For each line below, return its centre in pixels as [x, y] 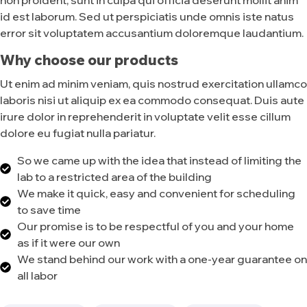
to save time [49, 210]
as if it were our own [69, 243]
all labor [37, 276]
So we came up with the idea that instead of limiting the [159, 161]
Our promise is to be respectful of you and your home [156, 226]
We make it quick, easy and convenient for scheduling [156, 194]
